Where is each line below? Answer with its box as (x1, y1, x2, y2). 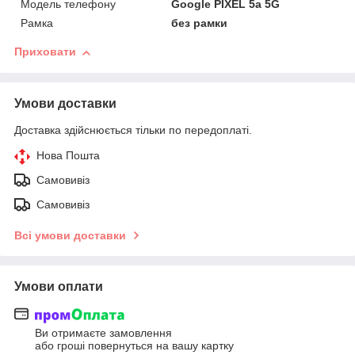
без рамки (171, 17, 228, 30)
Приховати (14, 45, 76, 59)
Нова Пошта (36, 149, 100, 162)
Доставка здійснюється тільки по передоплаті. (14, 124, 252, 137)
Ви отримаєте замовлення (35, 326, 172, 339)
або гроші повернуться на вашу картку (35, 338, 234, 352)
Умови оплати (14, 280, 103, 294)
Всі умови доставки (14, 229, 126, 242)
